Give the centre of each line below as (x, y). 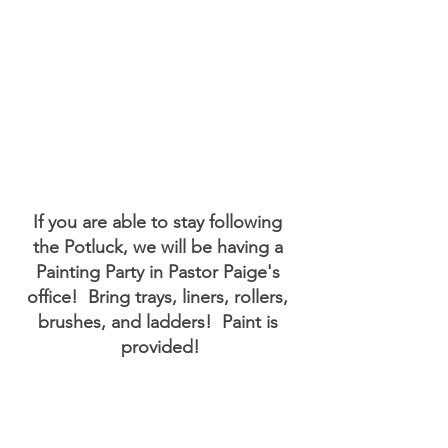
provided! (160, 346)
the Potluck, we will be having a (160, 246)
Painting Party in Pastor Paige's (160, 271)
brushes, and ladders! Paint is (160, 321)
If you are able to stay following (160, 221)
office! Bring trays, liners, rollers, (160, 296)
